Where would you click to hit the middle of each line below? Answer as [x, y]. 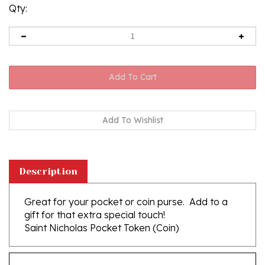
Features [43, 253]
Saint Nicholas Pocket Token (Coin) [102, 212]
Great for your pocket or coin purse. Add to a [126, 186]
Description [48, 156]
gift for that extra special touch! [97, 199]
